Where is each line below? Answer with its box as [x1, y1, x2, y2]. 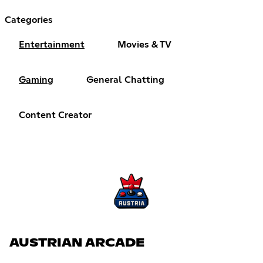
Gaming [19, 75, 53, 85]
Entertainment [19, 40, 85, 50]
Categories [5, 15, 53, 25]
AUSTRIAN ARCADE [9, 237, 144, 249]
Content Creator [19, 110, 92, 120]
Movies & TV [117, 40, 171, 50]
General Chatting [86, 75, 164, 85]
